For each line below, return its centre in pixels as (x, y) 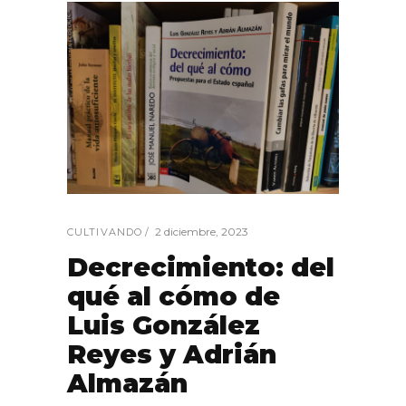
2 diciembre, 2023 (202, 231)
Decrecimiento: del (201, 267)
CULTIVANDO (105, 232)
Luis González (164, 325)
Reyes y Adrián (172, 354)
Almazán (127, 383)
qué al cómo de (174, 296)
